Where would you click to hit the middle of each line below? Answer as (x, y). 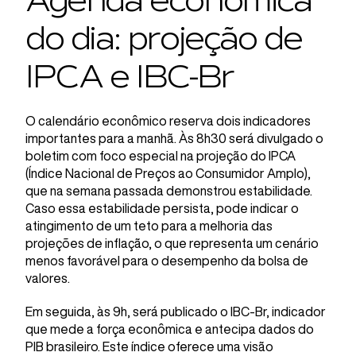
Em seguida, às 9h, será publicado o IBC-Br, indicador (176, 311)
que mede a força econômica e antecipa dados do (170, 329)
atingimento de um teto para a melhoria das (149, 226)
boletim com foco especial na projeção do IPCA (161, 156)
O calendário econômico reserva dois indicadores (168, 121)
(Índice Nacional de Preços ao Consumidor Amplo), (168, 173)
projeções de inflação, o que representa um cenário (172, 243)
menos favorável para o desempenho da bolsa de (167, 261)
